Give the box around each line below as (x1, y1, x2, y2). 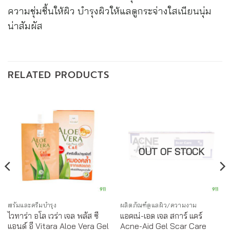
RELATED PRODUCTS (8, 68, 109, 83)
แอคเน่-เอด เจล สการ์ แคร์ (120, 210, 202, 221)
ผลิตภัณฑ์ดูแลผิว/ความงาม (120, 201, 197, 209)
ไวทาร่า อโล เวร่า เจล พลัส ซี (7, 210, 99, 221)
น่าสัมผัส (8, 20, 43, 32)
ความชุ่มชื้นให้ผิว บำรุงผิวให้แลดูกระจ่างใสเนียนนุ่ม (8, 5, 212, 17)
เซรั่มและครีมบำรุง (7, 201, 57, 209)
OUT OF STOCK (138, 146, 204, 158)
